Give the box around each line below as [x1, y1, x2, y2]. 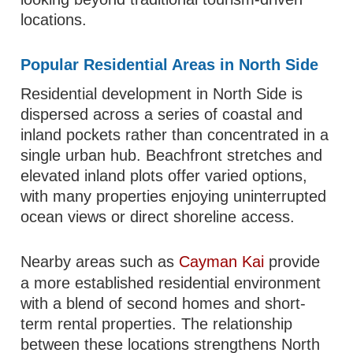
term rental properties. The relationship [20, 315, 293, 333]
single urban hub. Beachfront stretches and [20, 147, 323, 164]
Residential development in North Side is [20, 85, 303, 102]
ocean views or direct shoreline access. [20, 208, 295, 225]
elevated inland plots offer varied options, [20, 167, 308, 184]
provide [264, 253, 321, 270]
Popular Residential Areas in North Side [20, 56, 319, 73]
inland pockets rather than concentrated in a [20, 126, 329, 143]
